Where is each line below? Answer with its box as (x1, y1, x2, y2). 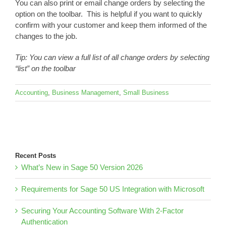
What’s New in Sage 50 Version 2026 (21, 162, 143, 172)
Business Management (52, 88, 119, 96)
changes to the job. (15, 31, 77, 40)
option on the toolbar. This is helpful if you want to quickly (15, 9, 202, 18)
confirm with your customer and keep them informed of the (15, 20, 207, 29)
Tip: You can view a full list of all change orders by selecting (15, 52, 209, 62)
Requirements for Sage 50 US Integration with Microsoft (21, 184, 204, 193)
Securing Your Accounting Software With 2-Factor (21, 206, 184, 215)
